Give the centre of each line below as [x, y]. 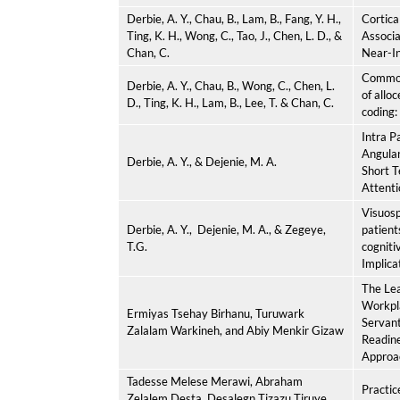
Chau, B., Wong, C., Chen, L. [263, 86]
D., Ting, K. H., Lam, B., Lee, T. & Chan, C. [230, 103]
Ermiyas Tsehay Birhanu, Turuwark [216, 313]
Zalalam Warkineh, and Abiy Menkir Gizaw [235, 330]
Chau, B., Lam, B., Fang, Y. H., [267, 19]
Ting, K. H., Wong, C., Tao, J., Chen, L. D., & [234, 36]
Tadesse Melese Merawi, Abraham [215, 381]
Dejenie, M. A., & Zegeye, [262, 229]
